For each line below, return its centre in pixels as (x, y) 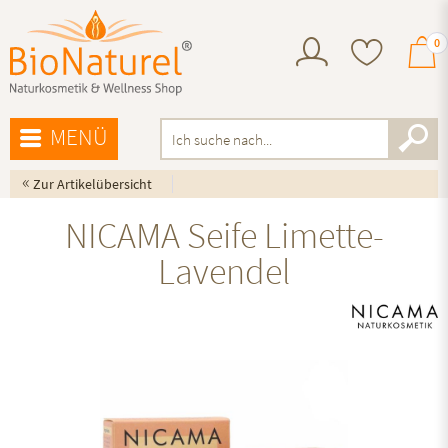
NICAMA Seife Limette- (224, 235)
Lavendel (224, 271)
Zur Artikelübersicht (92, 184)
